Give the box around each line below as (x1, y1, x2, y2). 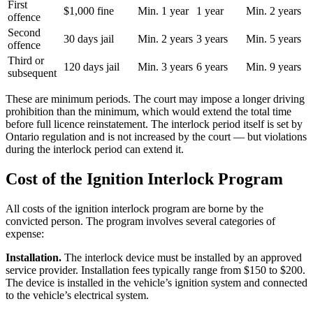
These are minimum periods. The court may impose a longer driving (6, 93, 305, 105)
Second (8, 27, 41, 39)
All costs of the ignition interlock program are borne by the (6, 203, 263, 215)
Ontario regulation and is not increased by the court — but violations (6, 131, 307, 143)
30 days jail (64, 33, 114, 45)
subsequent (8, 67, 57, 80)
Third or (8, 54, 44, 67)
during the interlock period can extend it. (6, 143, 184, 156)
